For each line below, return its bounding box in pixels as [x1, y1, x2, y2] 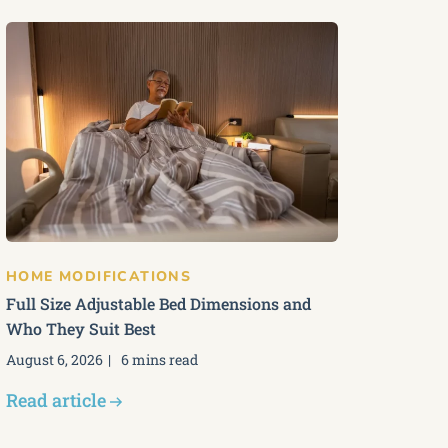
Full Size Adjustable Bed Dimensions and [6, 293, 311, 314]
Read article [6, 388, 106, 412]
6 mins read [121, 350, 198, 369]
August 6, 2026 [6, 350, 103, 369]
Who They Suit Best [6, 318, 156, 339]
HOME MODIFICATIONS [6, 267, 192, 286]
